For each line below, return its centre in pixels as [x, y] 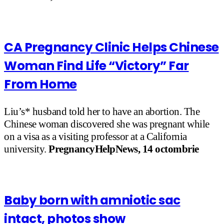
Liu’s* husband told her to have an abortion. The [102, 112]
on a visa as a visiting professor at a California [95, 137]
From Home [40, 84]
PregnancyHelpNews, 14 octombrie [124, 149]
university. [26, 149]
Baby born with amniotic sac [92, 200]
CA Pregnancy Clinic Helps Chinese [111, 47]
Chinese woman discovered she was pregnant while [107, 124]
